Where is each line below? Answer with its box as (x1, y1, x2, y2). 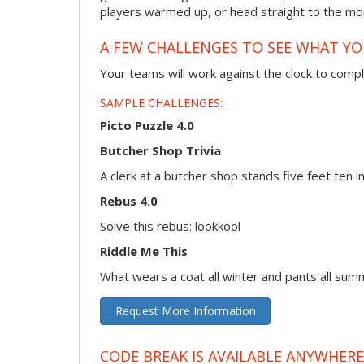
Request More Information (115, 302, 256, 318)
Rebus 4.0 (100, 192, 158, 209)
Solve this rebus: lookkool (100, 217, 240, 234)
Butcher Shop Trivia (100, 141, 221, 158)
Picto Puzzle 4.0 (100, 116, 194, 133)
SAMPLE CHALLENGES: (100, 95, 223, 111)
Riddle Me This (100, 242, 188, 259)
